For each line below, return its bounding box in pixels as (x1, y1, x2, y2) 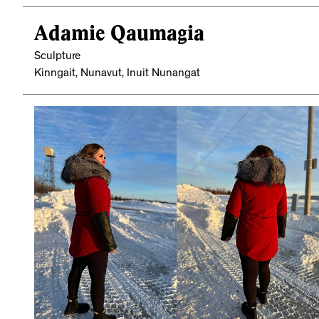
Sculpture (34, 51, 80, 63)
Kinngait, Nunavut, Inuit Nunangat (34, 68, 200, 80)
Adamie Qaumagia (34, 21, 204, 45)
